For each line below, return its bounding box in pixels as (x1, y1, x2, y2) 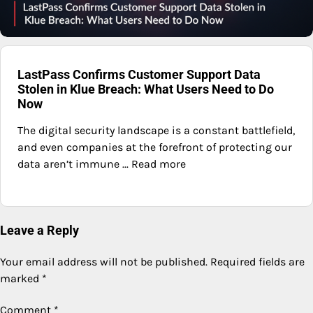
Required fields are (210, 255, 305, 269)
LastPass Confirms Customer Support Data (17, 67, 261, 82)
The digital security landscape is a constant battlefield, (17, 124, 295, 138)
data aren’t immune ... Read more (17, 157, 186, 171)
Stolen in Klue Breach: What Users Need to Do (17, 82, 274, 97)
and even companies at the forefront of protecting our (17, 140, 292, 154)
